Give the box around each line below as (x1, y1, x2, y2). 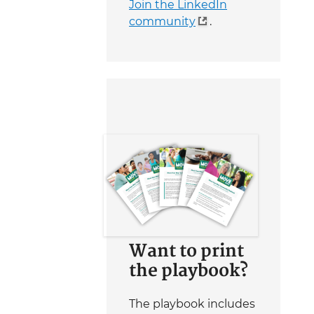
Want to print (129, 238, 244, 266)
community (129, 15, 196, 29)
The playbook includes (129, 297, 255, 311)
